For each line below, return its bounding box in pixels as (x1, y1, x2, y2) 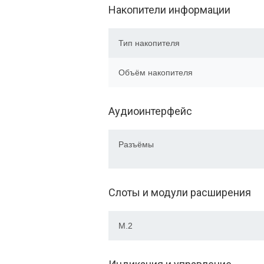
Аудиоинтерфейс (108, 105, 192, 117)
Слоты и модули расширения (108, 186, 251, 199)
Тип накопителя (118, 38, 180, 48)
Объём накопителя (118, 68, 193, 77)
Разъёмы (118, 140, 154, 149)
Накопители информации (108, 4, 230, 16)
